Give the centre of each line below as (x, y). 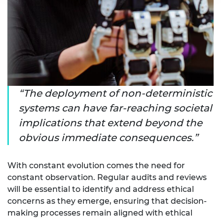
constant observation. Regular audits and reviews (107, 177)
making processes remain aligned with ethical (100, 213)
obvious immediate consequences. (106, 137)
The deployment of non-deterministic (118, 93)
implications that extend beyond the (110, 123)
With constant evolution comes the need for (96, 165)
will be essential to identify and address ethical (101, 189)
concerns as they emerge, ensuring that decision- (107, 201)
